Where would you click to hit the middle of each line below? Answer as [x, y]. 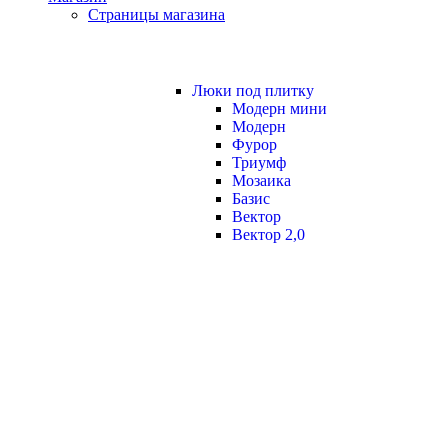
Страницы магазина [156, 14]
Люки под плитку [253, 90]
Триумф [259, 162]
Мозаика [261, 180]
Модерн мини [279, 108]
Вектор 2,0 [268, 234]
